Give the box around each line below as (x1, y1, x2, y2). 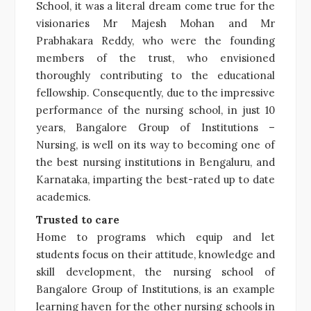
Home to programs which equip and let (36, 230, 275, 244)
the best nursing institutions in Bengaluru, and (36, 155, 275, 169)
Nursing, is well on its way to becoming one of (36, 137, 275, 151)
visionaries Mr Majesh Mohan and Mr (36, 16, 275, 30)
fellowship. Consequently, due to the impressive (36, 85, 275, 99)
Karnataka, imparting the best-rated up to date (36, 172, 275, 186)
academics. (36, 190, 91, 203)
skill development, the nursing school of (36, 264, 275, 278)
